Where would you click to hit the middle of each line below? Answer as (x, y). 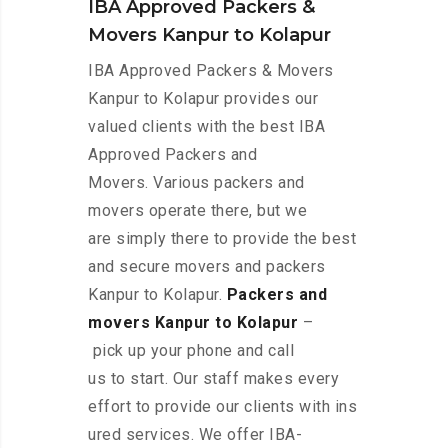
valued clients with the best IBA (206, 127)
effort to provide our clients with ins (222, 407)
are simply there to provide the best (222, 239)
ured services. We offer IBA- (195, 435)
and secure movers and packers (207, 267)
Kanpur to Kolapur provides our (203, 99)
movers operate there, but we (197, 211)
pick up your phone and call (191, 351)
